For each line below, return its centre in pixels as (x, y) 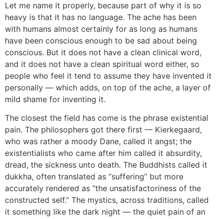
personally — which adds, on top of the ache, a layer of (108, 87)
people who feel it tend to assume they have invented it (108, 76)
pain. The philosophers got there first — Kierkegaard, (103, 129)
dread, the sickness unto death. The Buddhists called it (106, 164)
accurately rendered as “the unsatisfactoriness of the (103, 188)
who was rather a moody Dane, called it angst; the (98, 141)
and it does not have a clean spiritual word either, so (102, 64)
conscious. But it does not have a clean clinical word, (103, 52)
